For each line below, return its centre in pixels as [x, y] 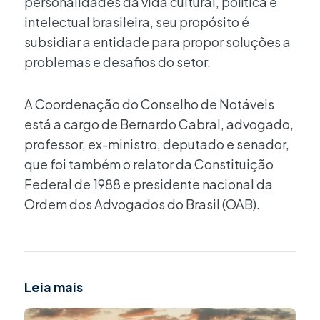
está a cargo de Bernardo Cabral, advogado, [159, 124]
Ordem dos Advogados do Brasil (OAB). [142, 204]
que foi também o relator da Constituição [149, 164]
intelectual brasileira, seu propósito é [137, 21]
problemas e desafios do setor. [117, 61]
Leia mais [54, 286]
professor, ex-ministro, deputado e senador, [157, 144]
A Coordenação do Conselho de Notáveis [149, 104]
